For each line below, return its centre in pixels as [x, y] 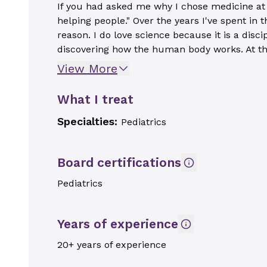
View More [87, 69]
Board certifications [119, 162]
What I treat [95, 99]
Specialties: [89, 121]
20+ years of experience [112, 245]
